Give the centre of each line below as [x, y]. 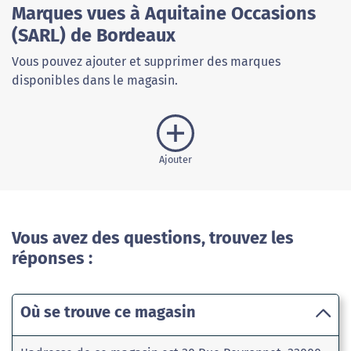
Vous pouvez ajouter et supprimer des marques [146, 62]
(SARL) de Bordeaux [94, 36]
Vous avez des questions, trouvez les [153, 239]
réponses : [52, 259]
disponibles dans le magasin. [95, 81]
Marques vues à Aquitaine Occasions [164, 14]
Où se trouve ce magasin [108, 312]
